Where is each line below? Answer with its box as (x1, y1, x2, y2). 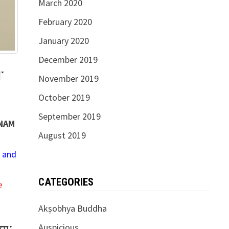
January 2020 (38, 35, 89, 47)
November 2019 (38, 73, 99, 84)
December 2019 (38, 54, 98, 65)
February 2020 (38, 16, 92, 28)
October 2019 (38, 91, 90, 103)
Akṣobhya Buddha (38, 202, 107, 214)
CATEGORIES (38, 176, 94, 188)
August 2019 (38, 129, 86, 141)
